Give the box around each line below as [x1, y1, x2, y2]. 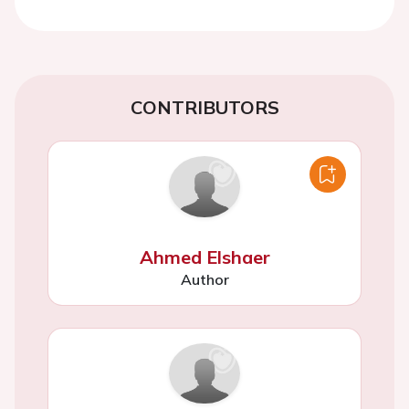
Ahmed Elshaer [139, 245, 270, 268]
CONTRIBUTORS [130, 96, 279, 120]
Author [180, 269, 229, 288]
